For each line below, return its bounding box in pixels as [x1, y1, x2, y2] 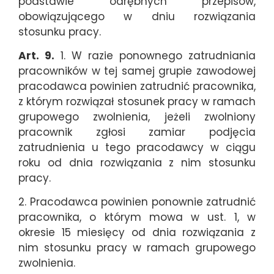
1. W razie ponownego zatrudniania [54, 48, 256, 64]
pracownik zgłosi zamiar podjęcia [18, 125, 256, 140]
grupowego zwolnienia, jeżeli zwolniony [18, 109, 256, 125]
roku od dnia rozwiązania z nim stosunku [18, 155, 256, 171]
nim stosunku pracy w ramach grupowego [18, 240, 256, 256]
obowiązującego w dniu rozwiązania [18, 9, 256, 24]
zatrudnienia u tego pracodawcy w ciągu [18, 140, 256, 155]
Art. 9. [18, 48, 54, 64]
